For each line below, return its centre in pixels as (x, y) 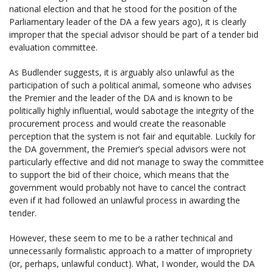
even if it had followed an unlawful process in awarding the (125, 200)
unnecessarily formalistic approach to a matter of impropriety (130, 250)
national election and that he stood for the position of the (123, 9)
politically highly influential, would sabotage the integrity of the (132, 110)
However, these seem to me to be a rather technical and (121, 238)
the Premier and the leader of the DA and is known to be (121, 97)
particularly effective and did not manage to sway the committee (136, 161)
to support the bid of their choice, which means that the (119, 174)
